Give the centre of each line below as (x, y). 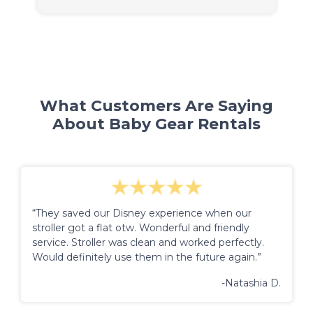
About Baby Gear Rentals (156, 124)
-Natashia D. (251, 283)
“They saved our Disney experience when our (142, 213)
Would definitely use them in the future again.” (147, 257)
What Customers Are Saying (156, 105)
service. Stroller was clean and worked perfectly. (148, 242)
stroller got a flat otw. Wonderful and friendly (141, 227)
